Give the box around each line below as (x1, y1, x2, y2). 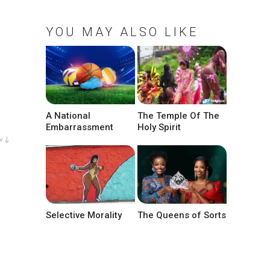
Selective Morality (46, 210, 122, 221)
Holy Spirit (137, 122, 181, 133)
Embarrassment (46, 122, 113, 133)
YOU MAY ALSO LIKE (46, 25, 198, 39)
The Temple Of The (137, 110, 220, 122)
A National (46, 110, 90, 122)
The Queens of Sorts (137, 210, 227, 221)
